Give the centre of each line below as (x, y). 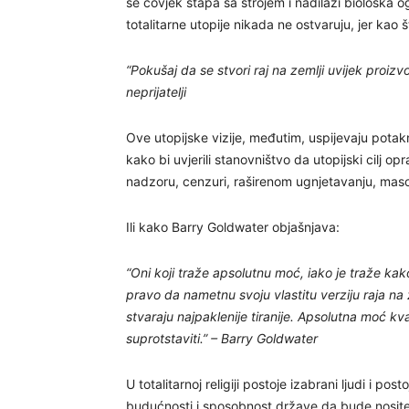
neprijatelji (156, 92)
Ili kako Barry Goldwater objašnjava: (233, 227)
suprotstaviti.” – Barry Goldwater (222, 338)
